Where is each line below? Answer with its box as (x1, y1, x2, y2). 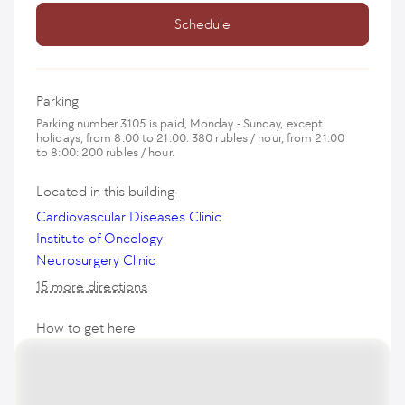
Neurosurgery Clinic (36, 251, 155, 268)
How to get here (36, 319, 136, 336)
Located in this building (36, 183, 174, 200)
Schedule (174, 15, 231, 33)
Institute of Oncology (36, 230, 163, 247)
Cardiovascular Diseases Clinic (36, 208, 221, 225)
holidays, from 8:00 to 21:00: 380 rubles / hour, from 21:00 (36, 130, 344, 146)
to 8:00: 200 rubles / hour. (36, 145, 174, 160)
